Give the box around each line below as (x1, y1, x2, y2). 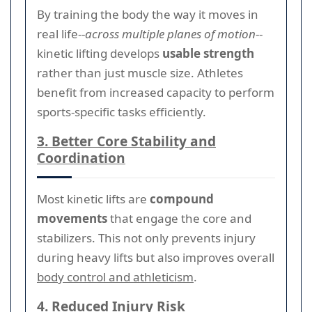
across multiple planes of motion (85, 25, 256, 42)
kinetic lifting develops (37, 45, 162, 61)
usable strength (162, 45, 254, 61)
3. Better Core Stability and (37, 131, 216, 150)
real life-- (37, 25, 85, 42)
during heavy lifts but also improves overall (37, 249, 274, 265)
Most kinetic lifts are (37, 190, 150, 207)
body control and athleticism (37, 268, 194, 285)
